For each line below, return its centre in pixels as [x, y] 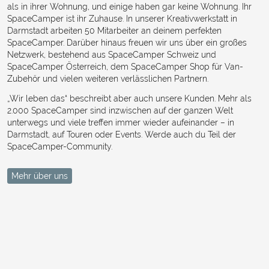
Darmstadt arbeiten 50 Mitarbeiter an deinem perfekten [114, 30]
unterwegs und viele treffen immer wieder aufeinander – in [121, 123]
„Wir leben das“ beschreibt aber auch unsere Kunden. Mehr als [129, 99]
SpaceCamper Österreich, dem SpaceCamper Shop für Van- [125, 66]
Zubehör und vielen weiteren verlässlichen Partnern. [108, 78]
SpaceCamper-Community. [60, 147]
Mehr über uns [39, 176]
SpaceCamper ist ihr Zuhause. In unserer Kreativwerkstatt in [122, 18]
